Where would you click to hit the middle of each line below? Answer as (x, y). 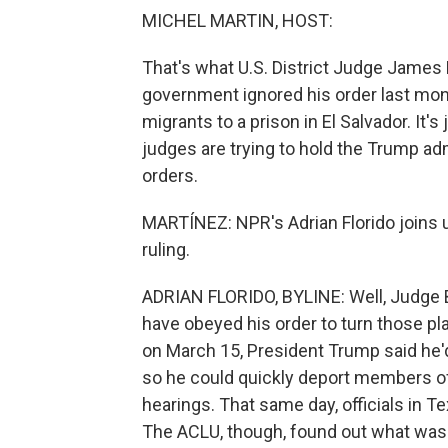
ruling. (166, 249)
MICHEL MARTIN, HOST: (237, 20)
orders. (170, 175)
